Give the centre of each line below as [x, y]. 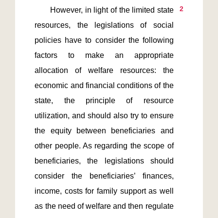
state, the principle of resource [104, 100]
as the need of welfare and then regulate [104, 206]
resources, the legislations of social [104, 25]
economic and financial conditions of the [104, 85]
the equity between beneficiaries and [104, 131]
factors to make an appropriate [104, 55]
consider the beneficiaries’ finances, [104, 176]
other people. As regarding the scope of [104, 146]
